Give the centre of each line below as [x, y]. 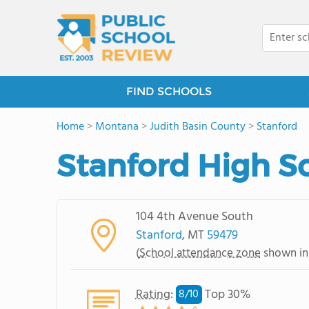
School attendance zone [200, 253]
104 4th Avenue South [194, 217]
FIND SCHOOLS [169, 91]
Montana [117, 127]
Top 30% [226, 295]
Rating [153, 295]
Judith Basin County [198, 127]
